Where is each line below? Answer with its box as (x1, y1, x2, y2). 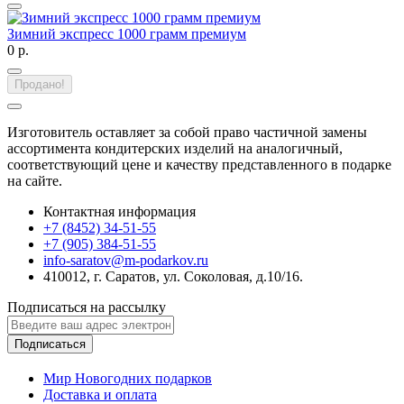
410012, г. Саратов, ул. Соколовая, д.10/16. (43, 269, 303, 285)
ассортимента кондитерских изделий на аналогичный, (7, 141, 343, 157)
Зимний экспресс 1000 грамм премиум (7, 26, 246, 42)
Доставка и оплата (43, 386, 157, 402)
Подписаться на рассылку (7, 299, 166, 316)
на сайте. (7, 173, 62, 189)
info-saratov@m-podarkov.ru (43, 252, 208, 269)
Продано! (14, 78, 65, 92)
